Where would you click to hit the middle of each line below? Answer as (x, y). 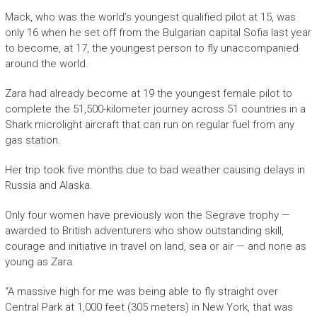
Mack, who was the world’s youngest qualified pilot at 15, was (150, 17)
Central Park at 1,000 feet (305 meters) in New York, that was (149, 307)
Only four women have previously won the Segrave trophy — (147, 215)
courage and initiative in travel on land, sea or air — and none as (155, 246)
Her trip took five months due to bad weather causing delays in (155, 169)
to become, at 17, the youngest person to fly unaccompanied (151, 48)
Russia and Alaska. (48, 185)
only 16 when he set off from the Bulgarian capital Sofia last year (158, 32)
